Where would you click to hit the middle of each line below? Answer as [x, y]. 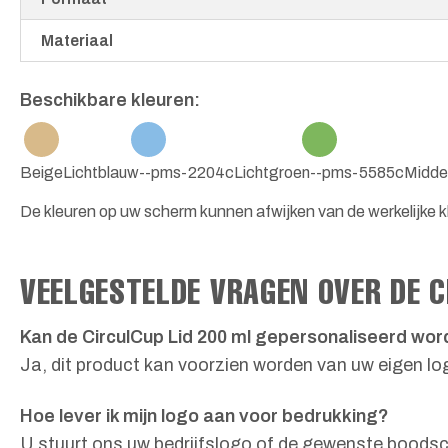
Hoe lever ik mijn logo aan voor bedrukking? [204, 415]
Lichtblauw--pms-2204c [148, 173]
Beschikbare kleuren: [110, 100]
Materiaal [77, 41]
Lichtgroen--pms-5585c [319, 173]
